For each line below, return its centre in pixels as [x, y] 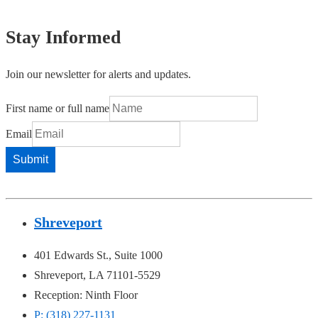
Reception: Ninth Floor [86, 295]
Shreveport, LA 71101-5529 [97, 275]
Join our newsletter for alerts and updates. [98, 74]
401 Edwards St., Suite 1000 [98, 255]
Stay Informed [63, 38]
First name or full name [57, 108]
